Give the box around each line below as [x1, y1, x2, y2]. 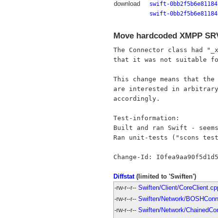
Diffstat [113, 172, 134, 180]
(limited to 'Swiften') [134, 172, 196, 180]
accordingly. [113, 94, 160, 102]
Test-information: [113, 114, 180, 122]
